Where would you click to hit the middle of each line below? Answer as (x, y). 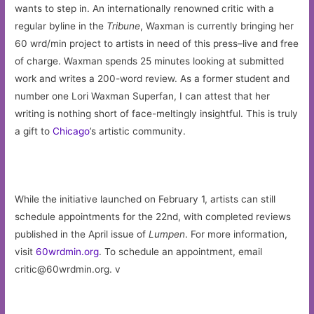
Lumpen (167, 234)
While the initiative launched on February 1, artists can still (145, 199)
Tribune (124, 26)
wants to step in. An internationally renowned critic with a (145, 9)
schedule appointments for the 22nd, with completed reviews (153, 217)
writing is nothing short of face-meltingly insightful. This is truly (157, 114)
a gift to (34, 131)
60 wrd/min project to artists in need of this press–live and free (157, 44)
